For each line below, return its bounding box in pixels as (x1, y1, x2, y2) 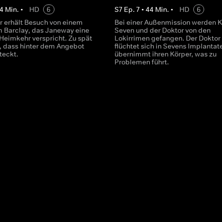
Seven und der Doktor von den (114, 26, 211, 35)
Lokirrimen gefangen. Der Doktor (114, 34, 221, 43)
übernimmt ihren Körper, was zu (114, 50, 217, 58)
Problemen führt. (114, 57, 169, 66)
